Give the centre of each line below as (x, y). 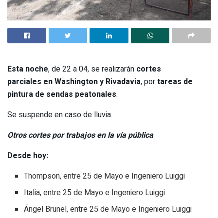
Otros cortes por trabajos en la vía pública (80, 135)
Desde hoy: (28, 156)
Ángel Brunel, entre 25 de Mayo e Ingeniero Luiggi (108, 209)
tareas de (175, 82)
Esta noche (28, 69)
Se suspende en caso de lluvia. (60, 115)
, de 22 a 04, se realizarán (92, 69)
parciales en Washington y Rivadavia (74, 82)
